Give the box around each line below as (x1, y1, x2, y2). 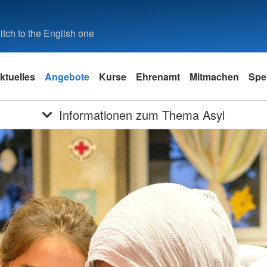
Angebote (45, 69, 89, 83)
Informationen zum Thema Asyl (58, 106, 225, 123)
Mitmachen (190, 69, 239, 83)
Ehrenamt (136, 69, 180, 83)
